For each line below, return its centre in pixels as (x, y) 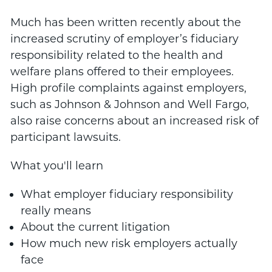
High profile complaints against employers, (128, 88)
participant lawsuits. (65, 137)
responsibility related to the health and (116, 55)
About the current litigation (96, 227)
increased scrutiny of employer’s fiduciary (124, 39)
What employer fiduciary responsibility (127, 194)
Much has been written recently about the (125, 22)
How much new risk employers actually (129, 243)
